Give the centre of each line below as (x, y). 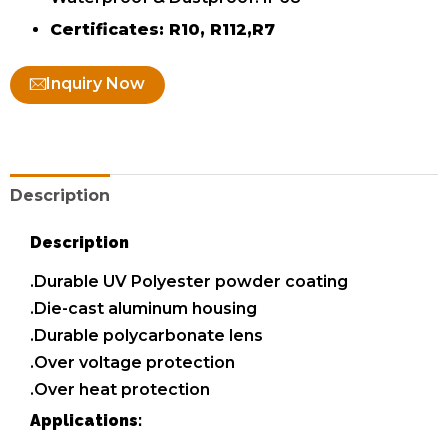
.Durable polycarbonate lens (146, 336)
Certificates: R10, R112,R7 (162, 30)
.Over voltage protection (132, 363)
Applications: (86, 421)
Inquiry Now (95, 84)
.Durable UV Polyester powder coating (189, 282)
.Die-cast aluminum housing (143, 309)
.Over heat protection (120, 390)
